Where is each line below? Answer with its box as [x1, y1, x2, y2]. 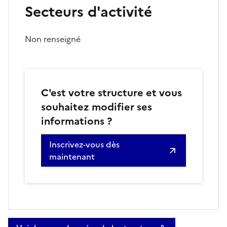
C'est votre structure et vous [41, 85, 182, 101]
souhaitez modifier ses [41, 99, 152, 115]
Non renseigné [25, 33, 81, 46]
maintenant [49, 150, 95, 163]
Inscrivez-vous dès [49, 138, 120, 151]
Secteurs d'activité [25, 1, 152, 23]
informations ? [41, 113, 112, 129]
